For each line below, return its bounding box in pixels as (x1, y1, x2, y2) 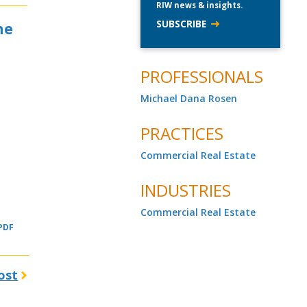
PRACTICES (140, 122, 224, 145)
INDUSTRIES (140, 179, 232, 202)
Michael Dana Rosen (140, 92, 238, 106)
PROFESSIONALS (140, 65, 264, 88)
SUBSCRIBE (156, 17, 207, 31)
